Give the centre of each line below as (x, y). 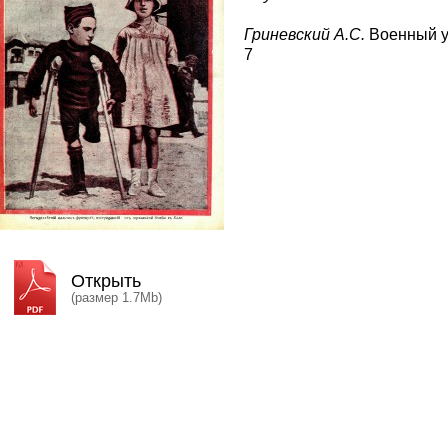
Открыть (106, 281)
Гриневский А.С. (304, 34)
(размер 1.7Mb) (116, 297)
